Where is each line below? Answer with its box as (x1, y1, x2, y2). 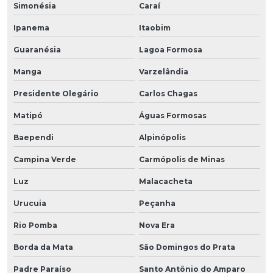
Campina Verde (13, 154, 76, 164)
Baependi (13, 132, 54, 142)
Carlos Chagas (138, 88, 197, 98)
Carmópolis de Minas (138, 154, 225, 164)
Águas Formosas (138, 110, 207, 120)
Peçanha (138, 198, 175, 208)
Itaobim (138, 23, 171, 32)
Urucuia (13, 198, 46, 208)
